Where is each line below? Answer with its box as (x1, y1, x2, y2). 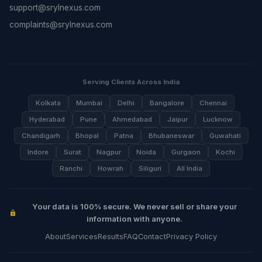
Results (98, 232, 123, 241)
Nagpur (96, 148, 121, 156)
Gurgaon (171, 148, 201, 156)
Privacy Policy (166, 232, 217, 241)
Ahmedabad (112, 115, 152, 123)
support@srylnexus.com (9, 3, 101, 12)
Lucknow (203, 115, 233, 123)
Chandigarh (21, 132, 60, 140)
